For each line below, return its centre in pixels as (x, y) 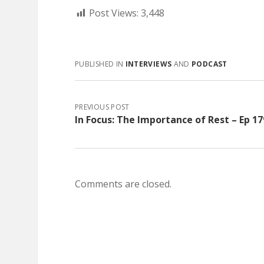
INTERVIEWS (148, 64)
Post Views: (115, 13)
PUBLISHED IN (100, 64)
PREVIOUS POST (102, 107)
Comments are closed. (123, 184)
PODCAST (209, 64)
